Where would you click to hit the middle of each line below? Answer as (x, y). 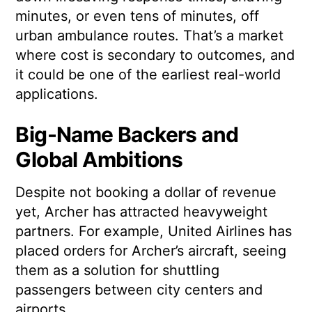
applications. (57, 94)
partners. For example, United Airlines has (154, 232)
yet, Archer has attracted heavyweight (142, 212)
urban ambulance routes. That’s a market (150, 36)
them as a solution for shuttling (118, 271)
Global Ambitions (99, 160)
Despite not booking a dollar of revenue (146, 193)
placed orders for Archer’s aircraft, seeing (151, 251)
